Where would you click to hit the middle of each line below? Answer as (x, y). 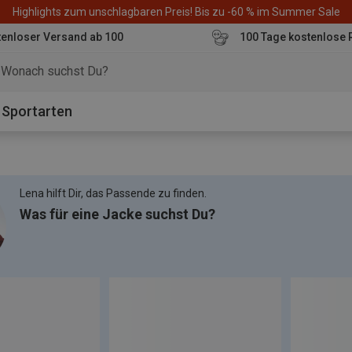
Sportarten (37, 111)
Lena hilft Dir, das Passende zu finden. (113, 193)
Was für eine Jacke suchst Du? (117, 214)
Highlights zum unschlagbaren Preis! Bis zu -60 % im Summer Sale (176, 11)
